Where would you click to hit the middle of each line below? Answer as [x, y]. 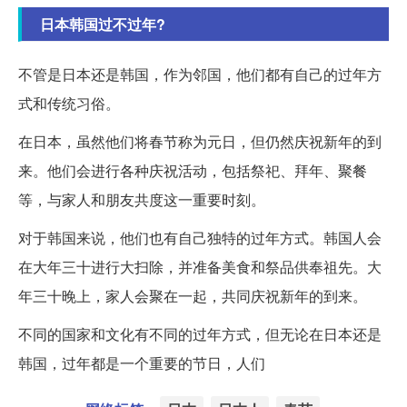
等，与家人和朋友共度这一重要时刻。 [142, 199]
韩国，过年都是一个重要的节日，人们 [142, 362]
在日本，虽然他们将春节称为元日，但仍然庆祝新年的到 [200, 141]
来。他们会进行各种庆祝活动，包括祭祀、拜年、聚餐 [193, 170]
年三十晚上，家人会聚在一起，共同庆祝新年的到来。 [193, 295]
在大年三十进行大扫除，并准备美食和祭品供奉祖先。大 [200, 266]
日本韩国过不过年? [103, 24]
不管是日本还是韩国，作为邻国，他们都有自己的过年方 [200, 74]
